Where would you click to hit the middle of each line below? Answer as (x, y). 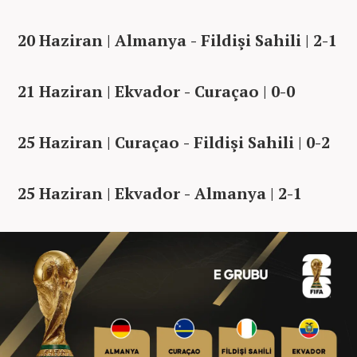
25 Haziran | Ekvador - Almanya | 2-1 (160, 193)
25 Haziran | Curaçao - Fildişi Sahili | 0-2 (174, 142)
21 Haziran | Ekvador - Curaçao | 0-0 (156, 91)
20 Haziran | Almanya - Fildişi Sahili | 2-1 (177, 40)
